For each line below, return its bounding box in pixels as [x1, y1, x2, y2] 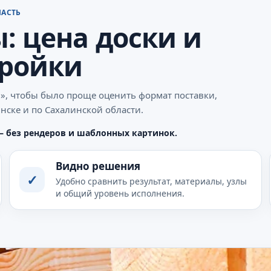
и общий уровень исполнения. [55, 187, 184, 199]
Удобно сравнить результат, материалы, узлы [55, 175, 247, 187]
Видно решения [55, 158, 140, 173]
